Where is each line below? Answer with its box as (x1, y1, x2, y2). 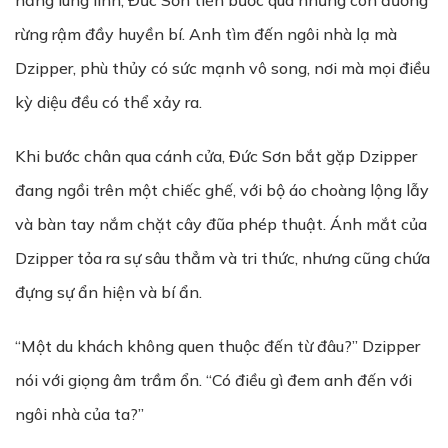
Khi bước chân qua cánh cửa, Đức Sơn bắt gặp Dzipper (15, 146, 417, 166)
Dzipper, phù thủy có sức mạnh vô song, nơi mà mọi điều (15, 58, 430, 78)
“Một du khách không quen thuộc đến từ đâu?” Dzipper (15, 336, 420, 356)
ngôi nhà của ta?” (15, 404, 144, 424)
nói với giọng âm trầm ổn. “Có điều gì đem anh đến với (15, 370, 412, 390)
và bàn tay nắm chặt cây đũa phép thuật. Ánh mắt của (15, 214, 427, 234)
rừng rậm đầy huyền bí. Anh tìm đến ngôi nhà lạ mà (15, 24, 397, 44)
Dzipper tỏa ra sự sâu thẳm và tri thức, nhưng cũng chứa (15, 248, 430, 268)
